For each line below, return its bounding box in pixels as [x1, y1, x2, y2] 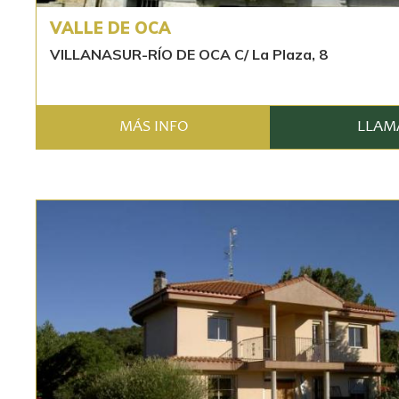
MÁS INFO [118, 119, 188, 135]
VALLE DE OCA [50, 18, 171, 38]
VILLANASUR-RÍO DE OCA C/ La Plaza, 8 [50, 45, 328, 63]
